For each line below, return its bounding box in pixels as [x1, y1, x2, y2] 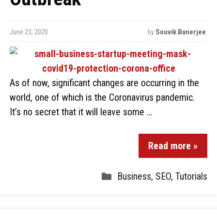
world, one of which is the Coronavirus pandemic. [10, 92, 195, 103]
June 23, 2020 [10, 28, 48, 36]
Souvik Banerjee [155, 28, 206, 36]
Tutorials [175, 170, 207, 182]
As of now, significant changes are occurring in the [10, 77, 199, 89]
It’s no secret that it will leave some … [10, 106, 152, 118]
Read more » [148, 140, 198, 152]
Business [117, 170, 151, 182]
